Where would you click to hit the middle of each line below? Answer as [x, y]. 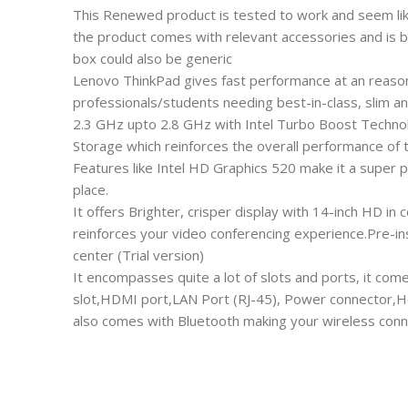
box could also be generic [153, 59]
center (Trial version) [138, 255]
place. [91, 190]
